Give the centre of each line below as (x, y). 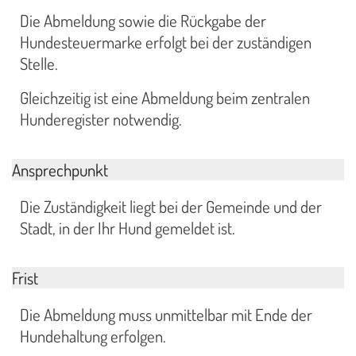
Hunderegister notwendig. (101, 119)
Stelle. (39, 64)
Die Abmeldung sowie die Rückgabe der (143, 21)
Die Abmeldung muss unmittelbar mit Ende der (166, 315)
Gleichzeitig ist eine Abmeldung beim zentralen (165, 97)
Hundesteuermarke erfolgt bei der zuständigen (166, 43)
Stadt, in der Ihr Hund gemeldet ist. (128, 228)
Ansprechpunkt (60, 169)
